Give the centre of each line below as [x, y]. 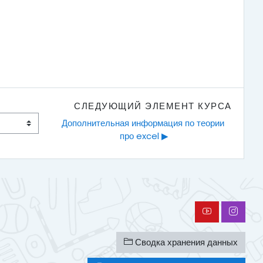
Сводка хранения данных [185, 242]
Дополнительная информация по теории [143, 123]
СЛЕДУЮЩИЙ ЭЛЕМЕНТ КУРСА [153, 106]
